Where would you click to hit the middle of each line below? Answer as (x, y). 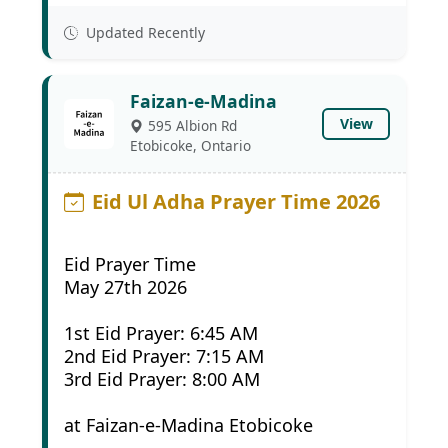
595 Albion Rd (192, 125)
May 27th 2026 (125, 287)
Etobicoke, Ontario (190, 145)
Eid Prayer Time (130, 264)
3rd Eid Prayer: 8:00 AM (162, 379)
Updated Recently (143, 32)
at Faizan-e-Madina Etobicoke (188, 425)
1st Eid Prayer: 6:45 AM (161, 333)
